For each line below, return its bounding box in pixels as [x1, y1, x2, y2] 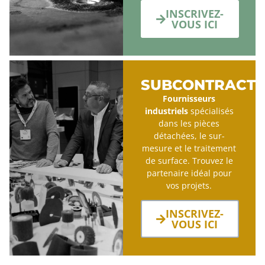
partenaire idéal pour [146, 167, 232, 179]
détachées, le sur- [153, 130, 225, 141]
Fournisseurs [163, 92, 216, 104]
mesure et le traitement [142, 142, 237, 154]
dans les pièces [159, 117, 220, 129]
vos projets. [166, 179, 212, 191]
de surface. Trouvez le [145, 154, 233, 166]
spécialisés [188, 105, 234, 117]
